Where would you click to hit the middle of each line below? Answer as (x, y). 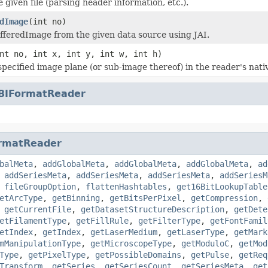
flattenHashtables (126, 186)
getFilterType (169, 220)
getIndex (62, 232)
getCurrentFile (38, 209)
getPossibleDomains (138, 255)
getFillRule (102, 220)
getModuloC (205, 243)
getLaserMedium (124, 232)
